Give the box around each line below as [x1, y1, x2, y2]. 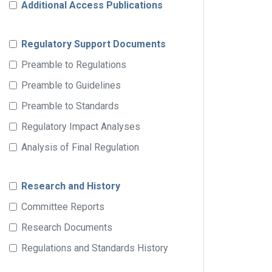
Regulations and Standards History [21, 242, 168, 254]
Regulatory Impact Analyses [21, 121, 140, 132]
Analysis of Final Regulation [21, 141, 139, 153]
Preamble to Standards [21, 100, 119, 112]
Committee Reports [21, 201, 104, 212]
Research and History [21, 180, 120, 192]
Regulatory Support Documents [21, 38, 166, 50]
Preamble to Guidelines [21, 80, 121, 91]
